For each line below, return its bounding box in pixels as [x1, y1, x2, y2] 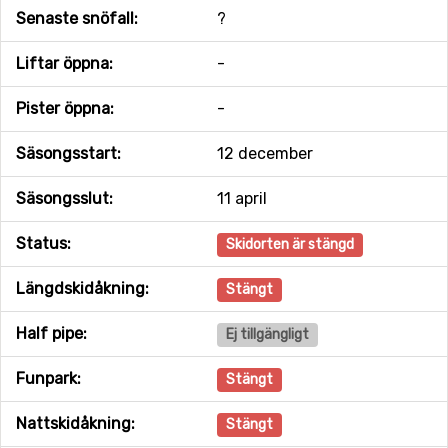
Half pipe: [16, 324, 87, 343]
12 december [216, 144, 313, 163]
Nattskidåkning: [16, 414, 135, 433]
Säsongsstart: [16, 144, 121, 163]
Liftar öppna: [16, 54, 113, 73]
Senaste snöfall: [16, 9, 138, 28]
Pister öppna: [16, 99, 114, 118]
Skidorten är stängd [225, 236, 354, 253]
